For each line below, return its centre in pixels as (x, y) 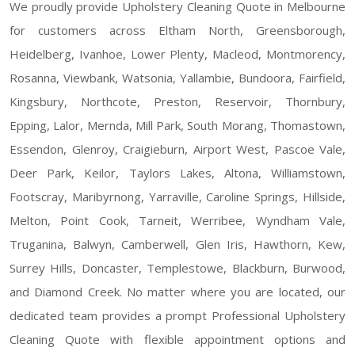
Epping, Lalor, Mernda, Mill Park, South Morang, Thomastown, (177, 125)
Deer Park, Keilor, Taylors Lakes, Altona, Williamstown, (177, 172)
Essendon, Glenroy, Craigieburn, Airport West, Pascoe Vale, (177, 149)
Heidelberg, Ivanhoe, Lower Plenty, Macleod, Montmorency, (177, 53)
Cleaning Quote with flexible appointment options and (177, 339)
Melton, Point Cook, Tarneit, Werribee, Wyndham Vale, (177, 220)
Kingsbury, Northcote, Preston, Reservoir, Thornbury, (177, 101)
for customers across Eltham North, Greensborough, (177, 30)
